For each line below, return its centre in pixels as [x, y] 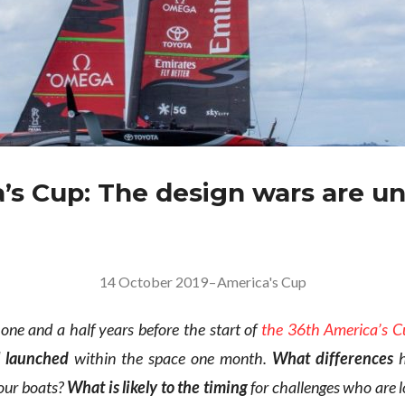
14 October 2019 [153, 282]
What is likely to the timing [157, 387]
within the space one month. [170, 358]
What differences [333, 358]
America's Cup [261, 282]
